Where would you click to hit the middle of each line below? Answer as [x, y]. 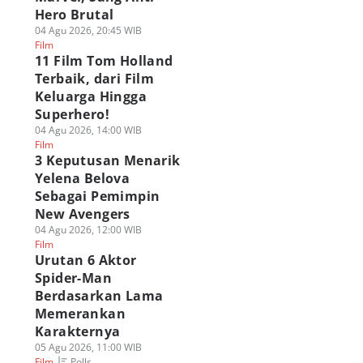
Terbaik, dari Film [94, 79]
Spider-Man [73, 278]
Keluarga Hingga [90, 96]
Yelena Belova [82, 178]
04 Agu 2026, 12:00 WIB [88, 230]
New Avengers [82, 214]
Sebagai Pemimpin [97, 196]
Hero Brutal [74, 15]
